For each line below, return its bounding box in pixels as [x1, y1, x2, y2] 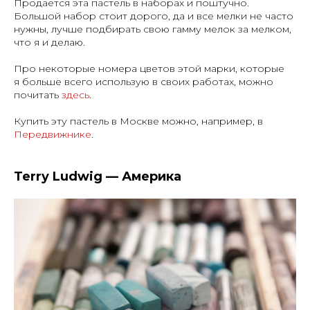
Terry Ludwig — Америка [14, 168, 181, 184]
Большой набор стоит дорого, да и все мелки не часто [14, 9, 293, 22]
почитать [14, 88, 62, 101]
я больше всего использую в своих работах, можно [14, 75, 273, 88]
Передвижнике [14, 127, 91, 140]
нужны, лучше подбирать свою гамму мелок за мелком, [14, 22, 291, 35]
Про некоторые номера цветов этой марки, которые [14, 62, 284, 75]
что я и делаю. [14, 35, 85, 48]
